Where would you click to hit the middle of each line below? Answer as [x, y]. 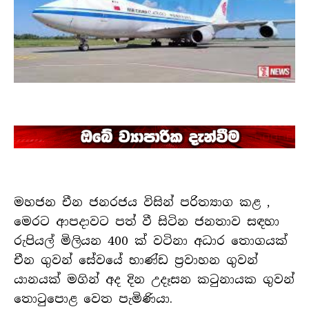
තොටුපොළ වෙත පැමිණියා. [93, 299]
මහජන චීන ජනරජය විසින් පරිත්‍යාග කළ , [142, 202]
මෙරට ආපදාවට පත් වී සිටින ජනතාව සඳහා [147, 222]
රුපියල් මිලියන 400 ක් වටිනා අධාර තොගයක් [151, 241]
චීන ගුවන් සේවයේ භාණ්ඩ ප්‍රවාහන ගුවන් [136, 260]
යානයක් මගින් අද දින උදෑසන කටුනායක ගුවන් [154, 280]
